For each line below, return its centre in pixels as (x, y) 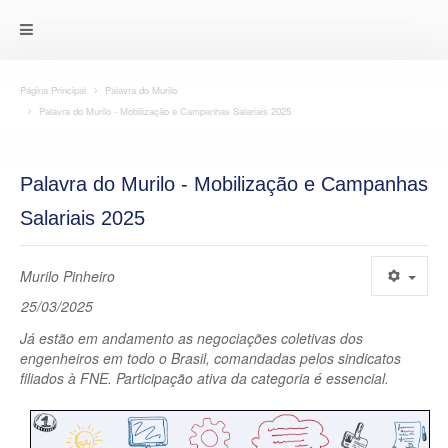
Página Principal (53, 90)
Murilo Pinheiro (67, 276)
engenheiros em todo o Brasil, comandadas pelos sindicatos (210, 358)
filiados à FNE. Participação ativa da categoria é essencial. (204, 378)
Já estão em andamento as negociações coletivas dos (191, 338)
